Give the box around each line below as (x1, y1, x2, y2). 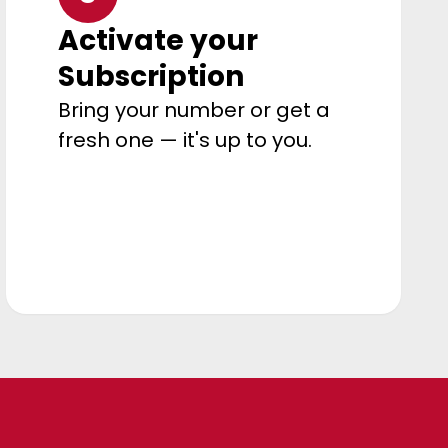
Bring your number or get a (58, 95, 331, 124)
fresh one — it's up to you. (58, 125, 313, 154)
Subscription (58, 56, 245, 96)
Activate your (58, 20, 259, 60)
